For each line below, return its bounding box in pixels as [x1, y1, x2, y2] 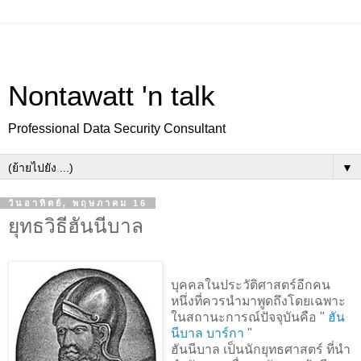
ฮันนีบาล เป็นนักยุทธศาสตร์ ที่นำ [171, 342, 351, 356]
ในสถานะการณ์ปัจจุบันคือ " [171, 309, 325, 324]
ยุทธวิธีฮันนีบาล [8, 215, 143, 237]
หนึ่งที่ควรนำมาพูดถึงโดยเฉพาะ [171, 293, 346, 308]
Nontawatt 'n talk [8, 81, 215, 111]
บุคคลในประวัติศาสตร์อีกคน [171, 277, 330, 292]
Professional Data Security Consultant [8, 122, 226, 135]
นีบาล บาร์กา [171, 326, 244, 340]
